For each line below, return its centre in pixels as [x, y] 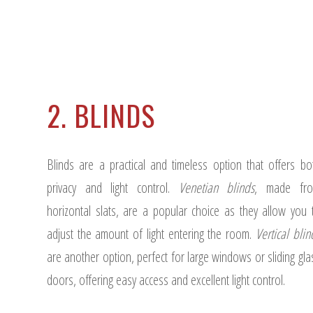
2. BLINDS [101, 115]
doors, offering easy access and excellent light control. [166, 280]
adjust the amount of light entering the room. [151, 234]
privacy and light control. [113, 188]
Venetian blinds [217, 188]
